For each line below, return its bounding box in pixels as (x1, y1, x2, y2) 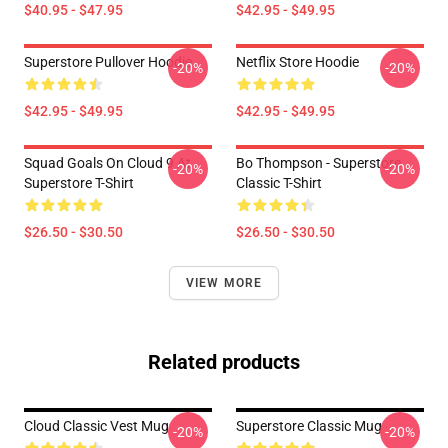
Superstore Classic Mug (236, 418, 382, 434)
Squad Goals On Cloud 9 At (24, 155, 191, 171)
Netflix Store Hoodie (236, 54, 359, 70)
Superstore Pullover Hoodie (24, 54, 192, 70)
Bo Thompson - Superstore (236, 155, 401, 171)
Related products (148, 350, 300, 374)
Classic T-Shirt (236, 175, 322, 191)
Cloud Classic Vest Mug (24, 418, 169, 434)
